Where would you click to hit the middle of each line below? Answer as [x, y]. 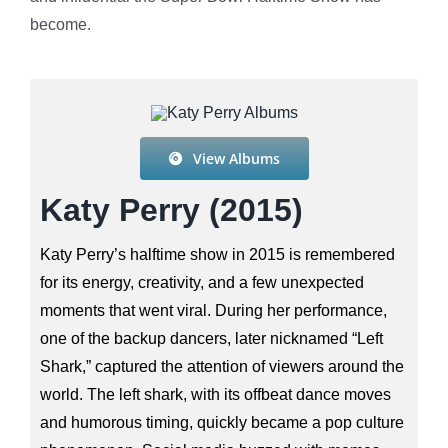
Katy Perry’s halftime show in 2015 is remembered [217, 254]
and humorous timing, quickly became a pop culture [221, 422]
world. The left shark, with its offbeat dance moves [215, 394]
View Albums [236, 158]
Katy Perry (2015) [171, 209]
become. [60, 24]
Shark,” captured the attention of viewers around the [221, 366]
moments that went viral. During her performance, [213, 310]
